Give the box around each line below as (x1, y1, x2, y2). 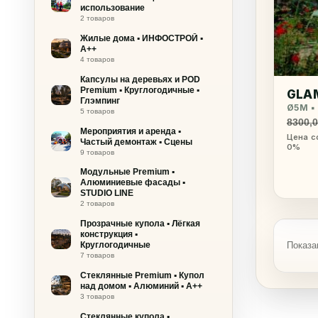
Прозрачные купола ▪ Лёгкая (79, 219, 200, 229)
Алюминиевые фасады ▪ (79, 177, 185, 188)
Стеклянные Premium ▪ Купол (79, 270, 204, 280)
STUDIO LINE (79, 188, 133, 199)
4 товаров (79, 55, 114, 63)
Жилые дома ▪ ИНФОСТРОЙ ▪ (79, 33, 203, 43)
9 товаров (79, 148, 114, 156)
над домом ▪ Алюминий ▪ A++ (79, 280, 202, 291)
